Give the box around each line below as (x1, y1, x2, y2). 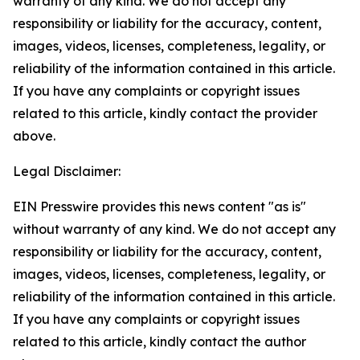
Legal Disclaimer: (13, 163, 121, 179)
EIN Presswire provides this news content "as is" (13, 198, 306, 215)
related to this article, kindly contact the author (13, 333, 306, 350)
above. (13, 128, 55, 144)
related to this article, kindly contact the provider (13, 105, 317, 121)
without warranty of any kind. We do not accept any (13, 221, 336, 237)
